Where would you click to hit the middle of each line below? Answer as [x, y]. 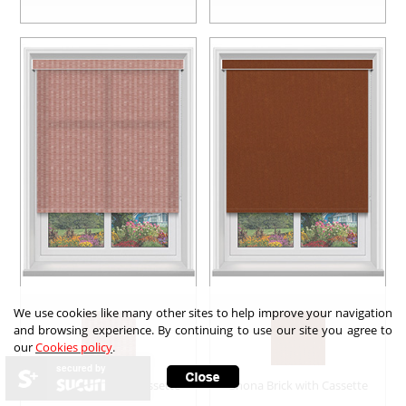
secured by [81, 368]
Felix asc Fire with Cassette [110, 385]
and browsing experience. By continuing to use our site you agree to [203, 330]
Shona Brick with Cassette [299, 385]
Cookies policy [74, 347]
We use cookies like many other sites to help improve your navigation [203, 313]
